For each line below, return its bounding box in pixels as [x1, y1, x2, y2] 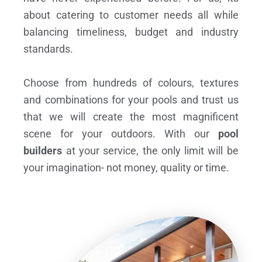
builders [23, 144, 63, 157]
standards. [23, 42, 74, 55]
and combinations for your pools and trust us [23, 93, 239, 106]
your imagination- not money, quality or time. [23, 161, 230, 174]
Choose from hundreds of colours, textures [23, 76, 239, 89]
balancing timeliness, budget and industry [23, 25, 239, 38]
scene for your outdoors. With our [23, 127, 218, 140]
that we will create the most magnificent [23, 110, 239, 123]
